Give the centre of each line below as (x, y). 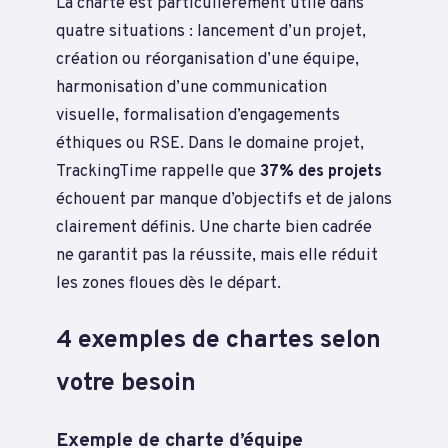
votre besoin (126, 383)
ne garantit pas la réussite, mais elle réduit (217, 256)
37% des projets (321, 172)
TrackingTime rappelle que (158, 172)
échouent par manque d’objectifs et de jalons (224, 200)
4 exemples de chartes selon (218, 340)
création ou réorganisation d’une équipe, (207, 60)
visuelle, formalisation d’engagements (198, 116)
